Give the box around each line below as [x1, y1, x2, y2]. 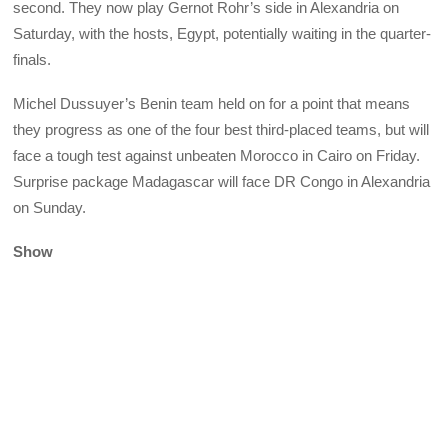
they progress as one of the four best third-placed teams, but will [13, 121, 430, 139]
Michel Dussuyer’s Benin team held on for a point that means [13, 95, 411, 113]
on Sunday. [13, 199, 87, 217]
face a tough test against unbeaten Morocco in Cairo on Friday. [13, 147, 421, 165]
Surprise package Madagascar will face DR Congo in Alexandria [13, 173, 431, 191]
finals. [13, 50, 52, 68]
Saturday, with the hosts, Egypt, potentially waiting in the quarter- [13, 24, 432, 42]
